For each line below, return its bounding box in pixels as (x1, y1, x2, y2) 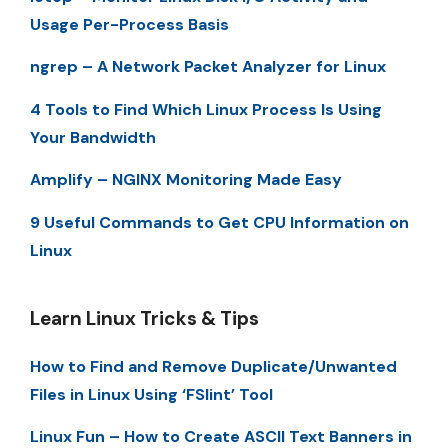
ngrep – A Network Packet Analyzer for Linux (30, 56, 386, 78)
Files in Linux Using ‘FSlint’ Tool (30, 383, 273, 405)
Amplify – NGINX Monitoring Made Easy (30, 169, 342, 191)
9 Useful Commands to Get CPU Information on (30, 211, 409, 233)
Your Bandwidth (30, 126, 156, 148)
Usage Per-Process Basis (30, 14, 229, 36)
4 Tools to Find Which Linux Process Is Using (30, 98, 382, 120)
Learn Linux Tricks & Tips (30, 305, 259, 331)
